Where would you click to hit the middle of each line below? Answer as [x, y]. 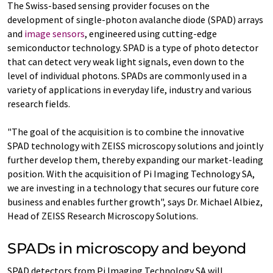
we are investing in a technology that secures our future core [133, 188]
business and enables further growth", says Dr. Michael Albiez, [135, 202]
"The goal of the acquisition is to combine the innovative [126, 132]
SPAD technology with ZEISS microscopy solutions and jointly [135, 146]
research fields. [39, 104]
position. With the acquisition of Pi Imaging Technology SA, [131, 174]
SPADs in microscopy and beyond [127, 248]
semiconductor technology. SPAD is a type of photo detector [133, 48]
